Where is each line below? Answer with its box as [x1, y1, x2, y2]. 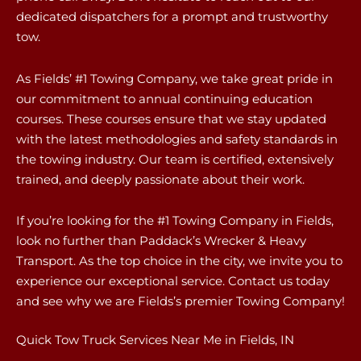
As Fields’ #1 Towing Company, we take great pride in [16, 70, 333, 86]
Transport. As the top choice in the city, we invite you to [16, 252, 342, 268]
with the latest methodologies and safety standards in [16, 131, 338, 147]
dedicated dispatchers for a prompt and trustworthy [16, 9, 328, 25]
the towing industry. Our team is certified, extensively [16, 151, 334, 167]
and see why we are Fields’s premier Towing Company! [16, 293, 345, 309]
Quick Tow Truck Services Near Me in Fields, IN [16, 332, 294, 347]
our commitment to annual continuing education [16, 90, 313, 106]
